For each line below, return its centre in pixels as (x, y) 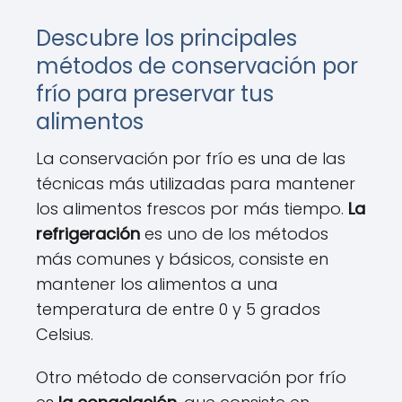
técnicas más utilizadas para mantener (196, 184)
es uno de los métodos (234, 234)
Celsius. (65, 334)
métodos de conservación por (197, 66)
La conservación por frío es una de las (191, 158)
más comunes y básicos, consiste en (182, 259)
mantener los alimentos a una (157, 284)
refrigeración (88, 234)
